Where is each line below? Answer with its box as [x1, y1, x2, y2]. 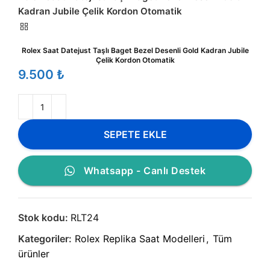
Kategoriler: [18, 233, 72, 245]
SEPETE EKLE [103, 128, 167, 140]
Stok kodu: [18, 212, 71, 224]
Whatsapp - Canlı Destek [83, 165, 206, 177]
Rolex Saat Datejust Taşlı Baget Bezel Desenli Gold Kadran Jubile [21, 46, 249, 55]
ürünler [18, 248, 49, 260]
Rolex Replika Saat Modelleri [75, 233, 205, 245]
